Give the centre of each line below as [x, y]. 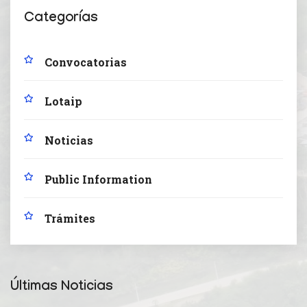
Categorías [61, 19]
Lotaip [63, 101]
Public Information [98, 179]
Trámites [70, 218]
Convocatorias [86, 62]
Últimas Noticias [62, 287]
